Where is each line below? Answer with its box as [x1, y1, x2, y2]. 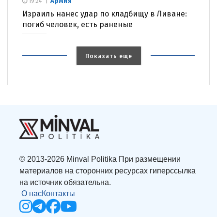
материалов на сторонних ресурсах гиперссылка [19, 166, 196, 175]
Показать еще [85, 52, 132, 60]
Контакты [42, 189, 75, 198]
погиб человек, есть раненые [22, 19, 133, 29]
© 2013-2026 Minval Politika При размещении [19, 155, 181, 163]
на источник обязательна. [19, 178, 111, 186]
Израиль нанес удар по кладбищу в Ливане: [22, 9, 187, 18]
